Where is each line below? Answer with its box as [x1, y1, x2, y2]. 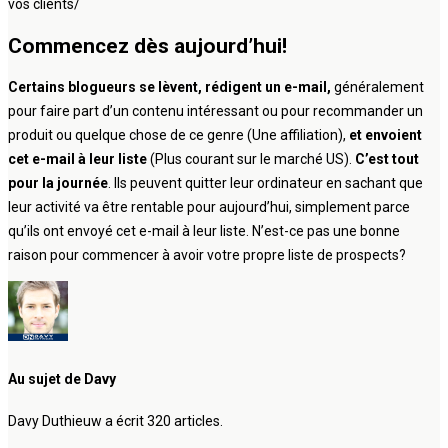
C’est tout [352, 151, 419, 168]
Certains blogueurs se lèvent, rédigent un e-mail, [8, 79, 331, 96]
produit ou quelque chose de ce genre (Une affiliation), [8, 127, 346, 144]
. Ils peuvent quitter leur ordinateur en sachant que [108, 175, 423, 192]
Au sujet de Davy [8, 370, 116, 387]
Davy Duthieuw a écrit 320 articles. [8, 413, 223, 430]
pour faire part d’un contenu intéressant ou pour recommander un [8, 103, 423, 120]
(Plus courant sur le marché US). [150, 151, 352, 168]
